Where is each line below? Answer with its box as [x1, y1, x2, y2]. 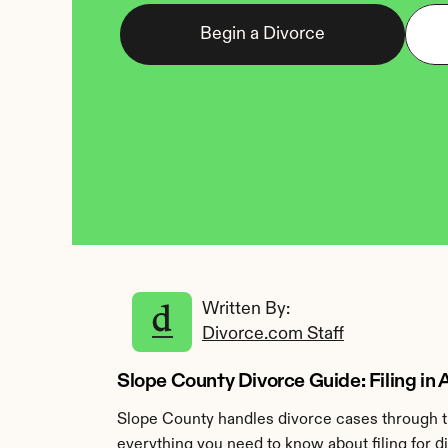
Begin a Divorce [200, 25, 325, 43]
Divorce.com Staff [202, 325, 344, 343]
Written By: [202, 300, 294, 318]
